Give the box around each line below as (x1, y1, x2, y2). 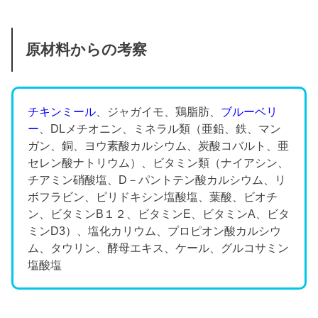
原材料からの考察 (25, 40, 147, 58)
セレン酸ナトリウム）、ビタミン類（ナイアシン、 (28, 156, 290, 170)
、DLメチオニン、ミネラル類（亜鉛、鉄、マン (39, 122, 282, 136)
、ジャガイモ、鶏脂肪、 (96, 105, 221, 119)
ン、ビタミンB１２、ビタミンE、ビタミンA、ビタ (28, 207, 290, 221)
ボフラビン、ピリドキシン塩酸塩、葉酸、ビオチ (28, 190, 278, 204)
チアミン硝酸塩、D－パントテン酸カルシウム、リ (28, 173, 287, 187)
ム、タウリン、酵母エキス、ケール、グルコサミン (28, 241, 290, 255)
